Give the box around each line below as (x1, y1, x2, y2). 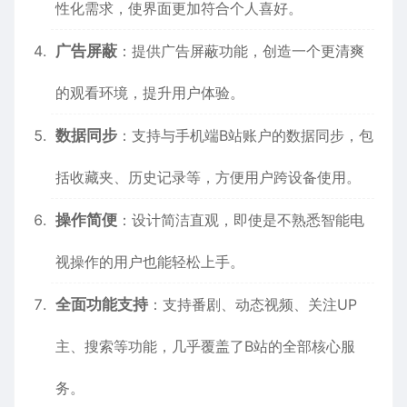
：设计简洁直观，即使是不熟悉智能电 (117, 211, 364, 229)
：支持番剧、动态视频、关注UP (148, 295, 357, 313)
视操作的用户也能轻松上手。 (55, 253, 244, 271)
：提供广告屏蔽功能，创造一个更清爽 (117, 42, 364, 60)
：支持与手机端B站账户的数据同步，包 (117, 126, 373, 144)
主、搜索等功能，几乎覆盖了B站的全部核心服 (55, 337, 355, 355)
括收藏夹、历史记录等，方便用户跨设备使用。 (55, 168, 361, 186)
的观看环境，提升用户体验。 (55, 84, 244, 102)
